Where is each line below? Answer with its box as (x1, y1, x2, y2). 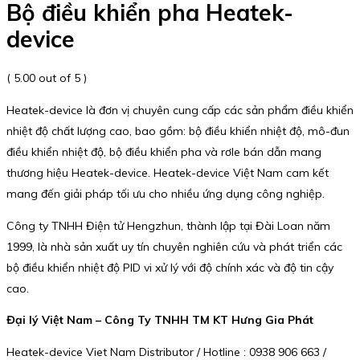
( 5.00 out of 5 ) (6, 70, 87, 85)
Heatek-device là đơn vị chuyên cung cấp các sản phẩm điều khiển (6, 102, 354, 117)
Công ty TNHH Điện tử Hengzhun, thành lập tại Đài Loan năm (6, 218, 330, 233)
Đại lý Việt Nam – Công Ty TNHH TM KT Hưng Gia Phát (6, 313, 313, 328)
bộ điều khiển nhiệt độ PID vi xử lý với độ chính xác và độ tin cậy (6, 260, 333, 275)
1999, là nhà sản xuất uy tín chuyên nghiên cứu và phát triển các (6, 239, 342, 254)
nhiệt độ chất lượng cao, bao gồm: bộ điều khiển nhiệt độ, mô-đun (6, 123, 350, 138)
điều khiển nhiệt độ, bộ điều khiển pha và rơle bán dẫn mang (6, 144, 321, 159)
